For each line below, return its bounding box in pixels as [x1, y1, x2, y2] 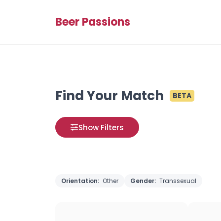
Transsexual [159, 177, 196, 185]
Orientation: [61, 177, 101, 185]
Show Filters [78, 122, 124, 133]
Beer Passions [55, 14, 130, 30]
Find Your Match [55, 87, 164, 105]
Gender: [130, 177, 157, 185]
